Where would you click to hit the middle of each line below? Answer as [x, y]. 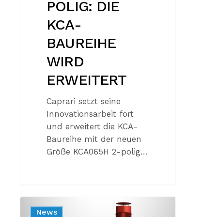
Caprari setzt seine [84, 101]
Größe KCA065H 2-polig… [97, 152]
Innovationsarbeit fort [90, 114]
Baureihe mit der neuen [94, 139]
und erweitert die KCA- [93, 127]
